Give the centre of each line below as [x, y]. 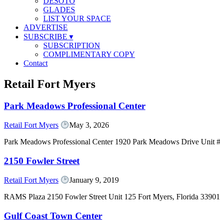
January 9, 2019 [94, 180]
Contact [36, 63]
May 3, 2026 [89, 125]
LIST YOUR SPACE [77, 19]
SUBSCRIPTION [72, 46]
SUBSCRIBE [46, 37]
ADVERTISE [46, 27]
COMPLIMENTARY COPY [89, 55]
